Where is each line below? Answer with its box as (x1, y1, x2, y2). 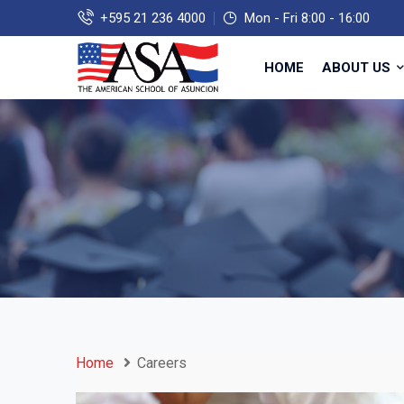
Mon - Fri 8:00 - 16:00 (241, 10, 370, 26)
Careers (137, 354, 187, 372)
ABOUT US (322, 60, 394, 76)
